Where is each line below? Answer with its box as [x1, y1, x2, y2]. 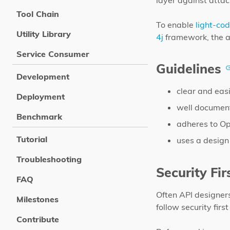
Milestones [16, 194, 59, 204]
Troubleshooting [16, 154, 82, 164]
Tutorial [16, 134, 47, 144]
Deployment [16, 91, 65, 102]
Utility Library [16, 29, 71, 39]
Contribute [16, 214, 59, 224]
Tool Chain [16, 9, 59, 19]
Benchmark [16, 111, 62, 122]
